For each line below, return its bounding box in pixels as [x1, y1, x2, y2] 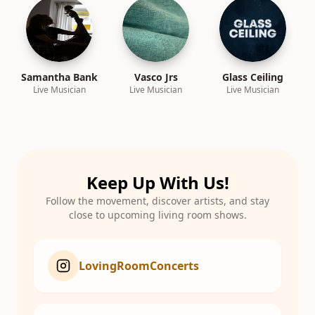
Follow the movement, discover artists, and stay [46, 194, 269, 207]
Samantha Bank [21, 70, 98, 84]
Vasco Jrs [134, 70, 178, 84]
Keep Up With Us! [86, 171, 229, 194]
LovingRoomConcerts [79, 258, 199, 274]
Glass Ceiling [221, 70, 283, 84]
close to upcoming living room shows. [68, 208, 247, 221]
